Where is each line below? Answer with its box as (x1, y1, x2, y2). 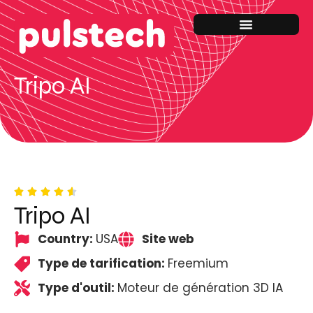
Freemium (167, 255, 228, 272)
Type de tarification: (37, 255, 168, 272)
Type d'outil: (37, 279, 117, 297)
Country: (37, 231, 96, 248)
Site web (141, 231, 194, 248)
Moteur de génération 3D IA (117, 279, 283, 297)
